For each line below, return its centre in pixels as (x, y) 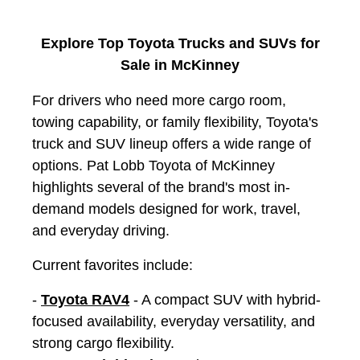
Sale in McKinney (180, 65)
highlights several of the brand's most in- (161, 187)
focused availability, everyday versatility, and (174, 321)
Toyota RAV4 (85, 299)
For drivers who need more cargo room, (159, 100)
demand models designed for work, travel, (166, 209)
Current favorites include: (112, 265)
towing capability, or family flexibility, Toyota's (175, 122)
